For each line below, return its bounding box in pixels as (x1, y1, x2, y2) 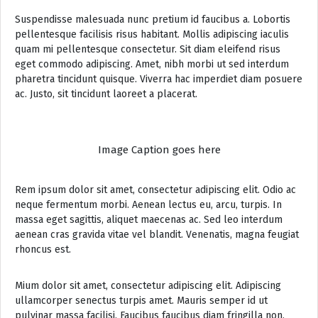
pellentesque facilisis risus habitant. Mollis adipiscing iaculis (15, 28, 289, 40)
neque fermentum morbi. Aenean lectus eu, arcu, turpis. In (15, 198, 282, 211)
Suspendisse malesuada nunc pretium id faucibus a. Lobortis (15, 13, 290, 26)
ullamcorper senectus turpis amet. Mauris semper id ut (15, 294, 268, 307)
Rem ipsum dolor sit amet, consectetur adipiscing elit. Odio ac (15, 183, 296, 196)
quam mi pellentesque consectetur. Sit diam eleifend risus (15, 43, 280, 55)
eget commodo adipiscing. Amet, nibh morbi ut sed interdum (15, 57, 289, 70)
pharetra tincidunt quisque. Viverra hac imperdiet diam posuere (15, 72, 302, 85)
